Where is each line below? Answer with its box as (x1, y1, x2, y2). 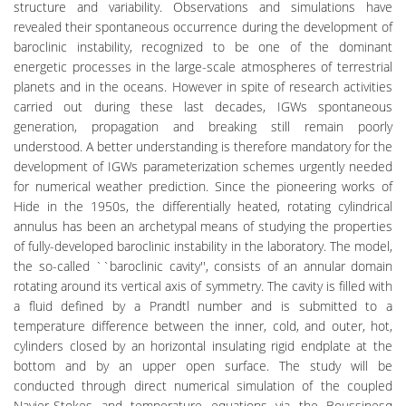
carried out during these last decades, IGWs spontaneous (14, 98, 392, 116)
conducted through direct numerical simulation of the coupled (14, 377, 392, 395)
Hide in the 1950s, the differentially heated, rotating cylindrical (14, 198, 392, 216)
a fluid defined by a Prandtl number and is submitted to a (14, 297, 392, 315)
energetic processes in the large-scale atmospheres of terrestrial (14, 58, 392, 76)
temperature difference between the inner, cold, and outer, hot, (14, 317, 392, 335)
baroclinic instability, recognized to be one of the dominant (14, 38, 392, 56)
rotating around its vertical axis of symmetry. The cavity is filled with (14, 277, 392, 295)
